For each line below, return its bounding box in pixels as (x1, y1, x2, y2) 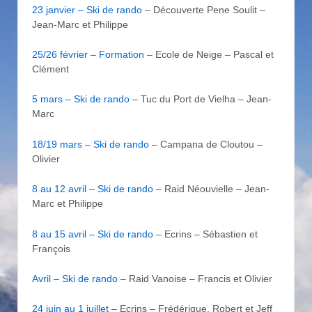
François (32, 242, 70, 254)
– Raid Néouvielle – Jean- (153, 183, 270, 195)
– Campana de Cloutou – (149, 138, 263, 150)
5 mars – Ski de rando (32, 93, 130, 105)
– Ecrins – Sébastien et (153, 228, 258, 240)
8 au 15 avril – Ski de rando (32, 228, 153, 240)
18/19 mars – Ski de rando (32, 138, 149, 150)
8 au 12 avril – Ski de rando (32, 183, 153, 195)
